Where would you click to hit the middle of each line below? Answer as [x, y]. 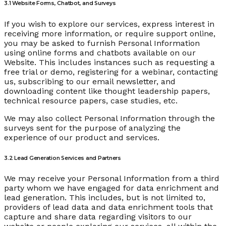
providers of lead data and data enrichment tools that [108, 207]
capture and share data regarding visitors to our [98, 217]
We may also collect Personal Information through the [109, 118]
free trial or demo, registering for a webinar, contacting [111, 72]
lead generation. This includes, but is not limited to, [105, 198]
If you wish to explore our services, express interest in [109, 24]
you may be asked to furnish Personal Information [102, 43]
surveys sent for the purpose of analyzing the [92, 128]
